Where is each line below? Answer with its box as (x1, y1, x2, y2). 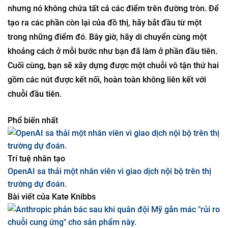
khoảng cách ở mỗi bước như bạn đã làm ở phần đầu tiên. (8, 97, 217, 107)
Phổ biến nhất (8, 166, 58, 176)
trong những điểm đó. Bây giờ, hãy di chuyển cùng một (8, 83, 207, 93)
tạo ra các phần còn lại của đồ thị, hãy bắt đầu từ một (8, 69, 202, 78)
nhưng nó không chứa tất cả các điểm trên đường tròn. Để (8, 54, 219, 64)
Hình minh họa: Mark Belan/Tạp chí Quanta (8, 13, 164, 22)
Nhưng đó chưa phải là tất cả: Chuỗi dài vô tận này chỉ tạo (8, 26, 217, 36)
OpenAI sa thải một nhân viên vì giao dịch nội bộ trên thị (8, 217, 211, 227)
